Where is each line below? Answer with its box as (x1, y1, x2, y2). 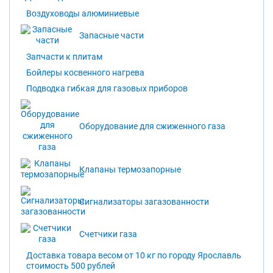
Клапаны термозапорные (79, 164, 182, 175)
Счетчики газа (79, 229, 138, 239)
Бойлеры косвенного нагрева (26, 68, 144, 79)
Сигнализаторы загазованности (79, 196, 210, 207)
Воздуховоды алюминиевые (26, 9, 139, 19)
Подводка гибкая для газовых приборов (26, 83, 188, 94)
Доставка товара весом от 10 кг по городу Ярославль (26, 250, 241, 261)
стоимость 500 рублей (26, 261, 115, 272)
